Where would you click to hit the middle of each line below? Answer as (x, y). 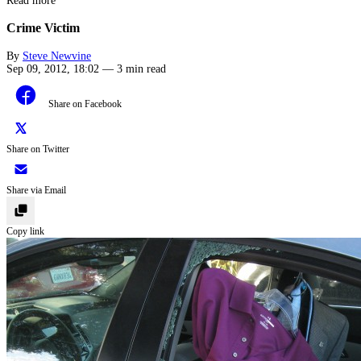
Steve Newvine (57, 56)
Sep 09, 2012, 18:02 (53, 68)
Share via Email (36, 190)
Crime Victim (43, 28)
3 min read (141, 68)
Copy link (25, 231)
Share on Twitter (38, 149)
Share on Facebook (85, 104)
